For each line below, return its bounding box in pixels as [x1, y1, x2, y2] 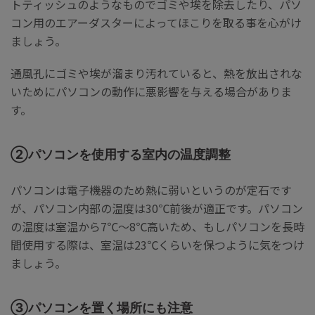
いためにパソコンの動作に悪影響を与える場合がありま [11, 83, 292, 101]
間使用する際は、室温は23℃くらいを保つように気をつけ [11, 236, 304, 253]
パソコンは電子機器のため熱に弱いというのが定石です [11, 181, 292, 198]
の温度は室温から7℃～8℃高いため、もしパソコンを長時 [11, 217, 304, 235]
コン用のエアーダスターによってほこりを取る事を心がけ [11, 14, 302, 32]
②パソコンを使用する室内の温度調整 [11, 147, 231, 162]
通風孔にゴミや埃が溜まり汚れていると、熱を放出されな [11, 65, 302, 82]
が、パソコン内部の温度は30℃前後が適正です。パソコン [11, 199, 303, 217]
